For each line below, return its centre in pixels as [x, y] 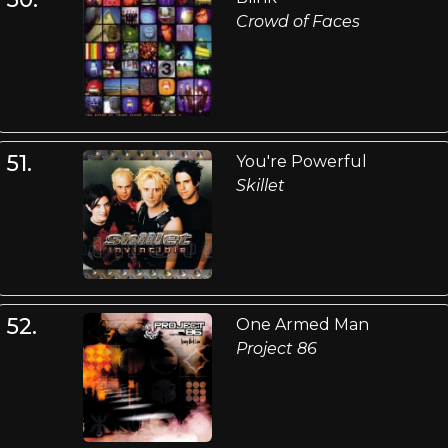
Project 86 [276, 349]
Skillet [260, 185]
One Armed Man [302, 325]
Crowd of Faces [297, 22]
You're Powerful [301, 161]
